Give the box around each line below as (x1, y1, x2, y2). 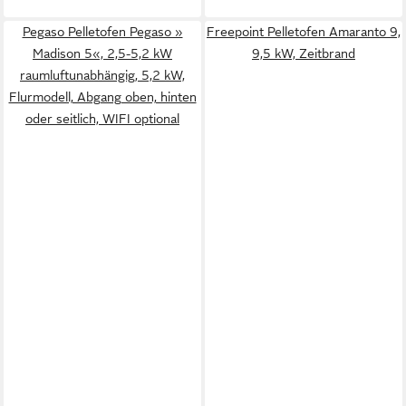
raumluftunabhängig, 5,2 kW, (20, 67, 185, 82)
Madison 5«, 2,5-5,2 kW (33, 45, 172, 61)
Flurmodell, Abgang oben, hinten (8, 89, 197, 104)
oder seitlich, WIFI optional (25, 111, 179, 126)
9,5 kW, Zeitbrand (252, 45, 355, 61)
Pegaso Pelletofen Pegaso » (22, 24, 183, 39)
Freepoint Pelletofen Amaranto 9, (207, 24, 401, 39)
